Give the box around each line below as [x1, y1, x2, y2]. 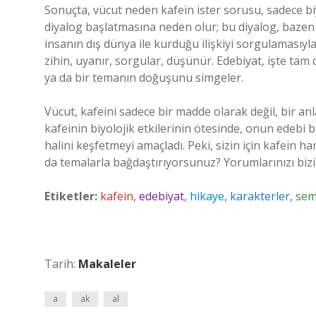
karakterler [230, 188, 290, 204]
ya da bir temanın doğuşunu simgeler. [44, 70, 243, 85]
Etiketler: [44, 188, 97, 204]
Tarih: [44, 256, 78, 272]
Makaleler [78, 256, 136, 272]
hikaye [190, 188, 224, 204]
